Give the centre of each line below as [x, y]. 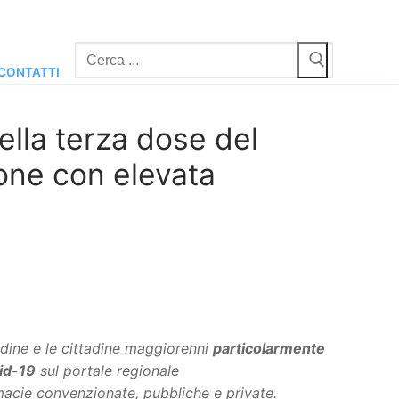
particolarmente [269, 348]
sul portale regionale [107, 370]
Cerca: [97, 53]
